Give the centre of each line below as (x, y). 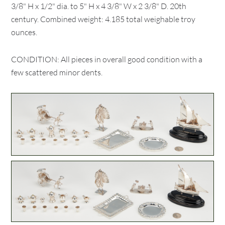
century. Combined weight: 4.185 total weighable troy (103, 19)
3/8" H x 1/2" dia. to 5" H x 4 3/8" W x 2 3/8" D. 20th (99, 6)
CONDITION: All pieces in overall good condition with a (107, 59)
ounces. (24, 32)
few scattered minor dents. (57, 72)
